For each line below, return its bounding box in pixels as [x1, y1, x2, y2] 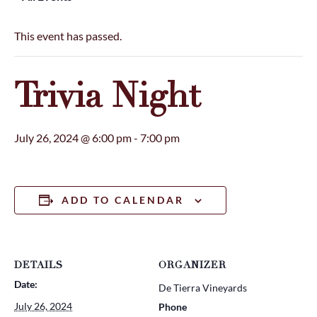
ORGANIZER [158, 258, 226, 271]
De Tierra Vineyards [158, 281, 247, 294]
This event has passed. [14, 28, 122, 42]
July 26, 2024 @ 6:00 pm [14, 130, 132, 144]
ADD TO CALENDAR [62, 193, 184, 206]
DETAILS [14, 258, 63, 271]
